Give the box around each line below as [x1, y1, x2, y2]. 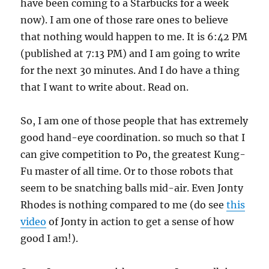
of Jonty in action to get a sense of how [46, 216, 234, 228]
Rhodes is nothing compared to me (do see [20, 199, 227, 211]
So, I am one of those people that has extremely [20, 115, 249, 127]
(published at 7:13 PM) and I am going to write [20, 47, 241, 60]
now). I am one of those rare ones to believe [20, 14, 229, 26]
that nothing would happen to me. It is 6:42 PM [20, 31, 248, 43]
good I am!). [20, 232, 79, 245]
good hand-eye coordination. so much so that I [20, 131, 246, 144]
